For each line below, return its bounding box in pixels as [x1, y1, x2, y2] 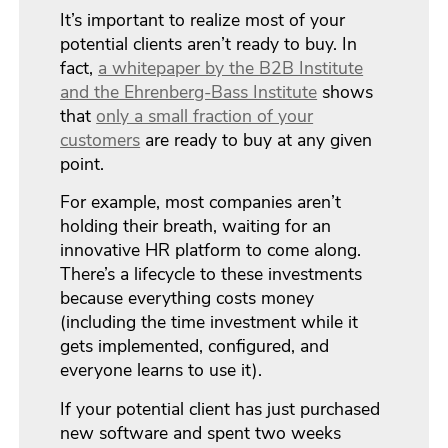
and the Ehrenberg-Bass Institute [60, 80, 318, 105]
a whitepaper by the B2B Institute [98, 56, 364, 81]
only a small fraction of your [96, 104, 314, 129]
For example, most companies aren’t [60, 190, 342, 215]
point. [60, 152, 105, 177]
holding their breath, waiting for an [60, 214, 332, 239]
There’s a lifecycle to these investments [60, 262, 363, 287]
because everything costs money [60, 286, 315, 311]
